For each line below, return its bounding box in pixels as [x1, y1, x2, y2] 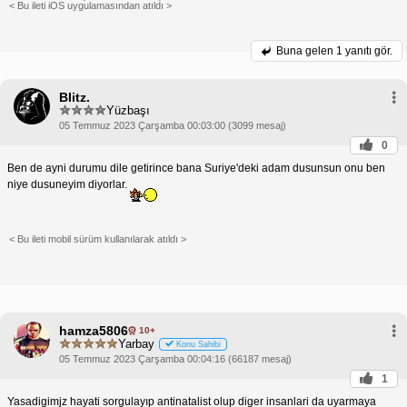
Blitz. [59, 89, 90, 104]
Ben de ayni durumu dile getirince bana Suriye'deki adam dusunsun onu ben [7, 161, 385, 174]
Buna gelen [276, 44, 336, 57]
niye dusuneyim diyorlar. [7, 177, 130, 191]
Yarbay [118, 337, 154, 352]
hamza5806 [59, 323, 128, 338]
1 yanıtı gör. [336, 44, 392, 57]
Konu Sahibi [176, 340, 221, 350]
